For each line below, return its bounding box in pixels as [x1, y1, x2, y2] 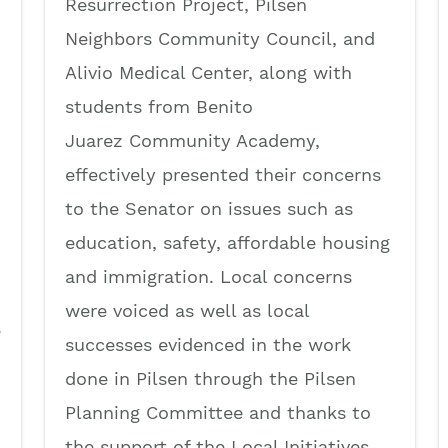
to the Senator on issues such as [65, 197, 353, 219]
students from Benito [65, 95, 253, 117]
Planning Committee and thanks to [65, 401, 371, 423]
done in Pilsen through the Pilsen [65, 367, 356, 389]
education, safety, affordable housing [65, 231, 390, 253]
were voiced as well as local [65, 299, 309, 321]
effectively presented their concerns [65, 163, 381, 185]
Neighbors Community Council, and [65, 27, 375, 49]
